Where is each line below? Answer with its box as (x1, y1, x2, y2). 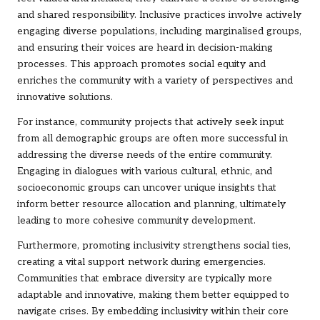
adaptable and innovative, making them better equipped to (17, 289, 289, 301)
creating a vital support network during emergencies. (17, 256, 266, 268)
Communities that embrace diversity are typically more (17, 272, 272, 284)
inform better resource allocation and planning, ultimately (17, 198, 286, 210)
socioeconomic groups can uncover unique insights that (17, 181, 276, 194)
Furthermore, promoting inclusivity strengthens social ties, (17, 239, 291, 251)
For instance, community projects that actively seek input (17, 116, 284, 128)
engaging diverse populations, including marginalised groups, (17, 25, 301, 37)
